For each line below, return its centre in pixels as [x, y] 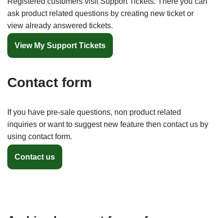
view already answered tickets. [60, 26]
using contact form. [40, 137]
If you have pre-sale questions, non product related [94, 112]
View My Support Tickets [60, 46]
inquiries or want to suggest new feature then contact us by [108, 125]
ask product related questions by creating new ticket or [100, 13]
